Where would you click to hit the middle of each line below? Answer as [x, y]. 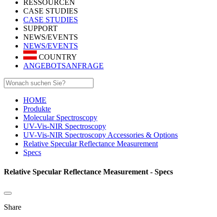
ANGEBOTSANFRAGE [63, 66]
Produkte [37, 109]
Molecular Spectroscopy [60, 118]
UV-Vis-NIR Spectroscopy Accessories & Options [101, 135]
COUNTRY [57, 57]
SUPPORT [40, 28]
